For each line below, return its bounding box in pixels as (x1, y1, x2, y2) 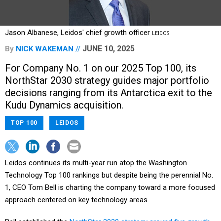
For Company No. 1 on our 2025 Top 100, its (5, 62, 196, 74)
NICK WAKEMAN (16, 44, 74, 54)
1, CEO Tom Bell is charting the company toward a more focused (5, 183, 215, 192)
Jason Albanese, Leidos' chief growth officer (5, 28, 152, 37)
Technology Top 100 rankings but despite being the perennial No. (5, 171, 213, 180)
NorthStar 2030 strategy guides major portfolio (5, 74, 209, 87)
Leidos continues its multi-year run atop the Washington (5, 158, 187, 168)
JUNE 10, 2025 (82, 44, 135, 54)
